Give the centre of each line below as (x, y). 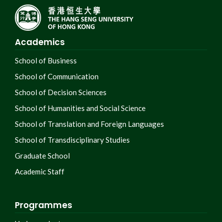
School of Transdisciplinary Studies (72, 140)
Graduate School (42, 156)
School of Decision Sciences (61, 92)
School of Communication (57, 77)
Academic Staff (40, 172)
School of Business (46, 61)
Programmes (44, 205)
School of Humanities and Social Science (80, 108)
